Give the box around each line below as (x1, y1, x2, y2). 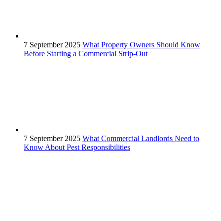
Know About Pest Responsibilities (24, 143, 130, 151)
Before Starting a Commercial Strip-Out (24, 49, 147, 58)
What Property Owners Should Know (82, 40, 200, 49)
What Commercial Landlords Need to (82, 134, 199, 143)
